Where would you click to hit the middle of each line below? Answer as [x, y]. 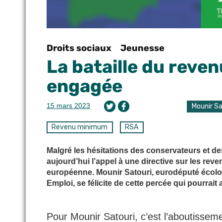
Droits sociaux [79, 48]
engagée [84, 86]
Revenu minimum [80, 127]
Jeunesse [142, 48]
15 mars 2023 [68, 105]
